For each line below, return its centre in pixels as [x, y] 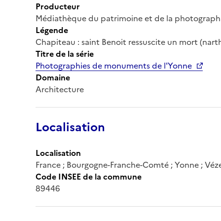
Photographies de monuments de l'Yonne [114, 65]
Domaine [53, 77]
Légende [52, 30]
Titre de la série [65, 54]
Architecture [60, 89]
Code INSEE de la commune [89, 176]
